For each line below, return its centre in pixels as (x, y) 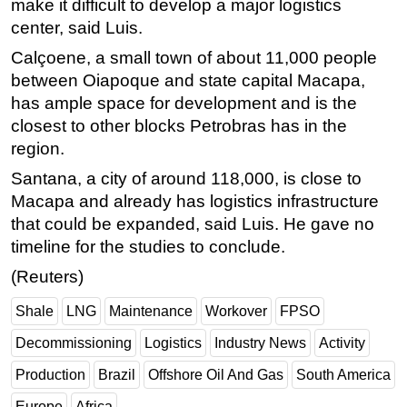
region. (38, 149)
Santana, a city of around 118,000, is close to (186, 179)
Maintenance (151, 312)
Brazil (117, 375)
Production (50, 375)
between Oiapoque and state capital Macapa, (188, 81)
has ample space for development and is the (184, 104)
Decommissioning (74, 343)
